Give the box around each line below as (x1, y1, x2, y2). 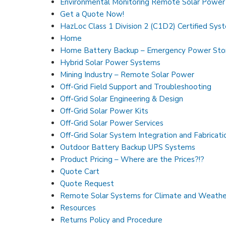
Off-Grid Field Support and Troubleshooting (60, 81, 212, 92)
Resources (60, 202, 96, 213)
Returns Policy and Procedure (60, 214, 163, 225)
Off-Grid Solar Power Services (60, 118, 164, 128)
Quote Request (60, 178, 115, 189)
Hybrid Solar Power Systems (60, 57, 161, 68)
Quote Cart (60, 166, 100, 177)
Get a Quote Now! (60, 9, 125, 19)
